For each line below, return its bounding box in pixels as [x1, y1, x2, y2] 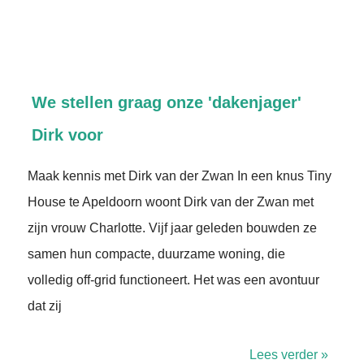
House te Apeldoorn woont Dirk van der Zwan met [28, 195, 314, 209]
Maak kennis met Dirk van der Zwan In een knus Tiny [28, 169, 331, 183]
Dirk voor [32, 126, 103, 144]
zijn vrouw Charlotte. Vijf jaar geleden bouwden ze [28, 221, 317, 235]
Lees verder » [249, 348, 328, 362]
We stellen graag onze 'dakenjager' [32, 93, 301, 111]
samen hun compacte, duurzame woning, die [28, 247, 285, 261]
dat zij [28, 299, 62, 313]
